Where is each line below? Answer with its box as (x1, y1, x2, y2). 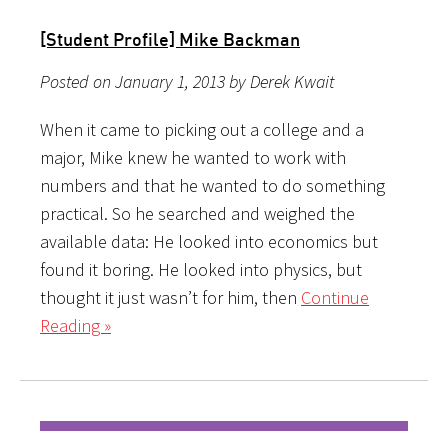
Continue (301, 285, 369, 309)
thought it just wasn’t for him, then (40, 285, 301, 309)
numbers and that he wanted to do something (40, 173, 385, 197)
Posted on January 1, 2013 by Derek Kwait (40, 69, 334, 93)
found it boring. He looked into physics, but (40, 257, 362, 281)
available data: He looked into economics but (40, 229, 378, 253)
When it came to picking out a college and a (40, 117, 364, 141)
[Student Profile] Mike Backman (40, 27, 300, 50)
